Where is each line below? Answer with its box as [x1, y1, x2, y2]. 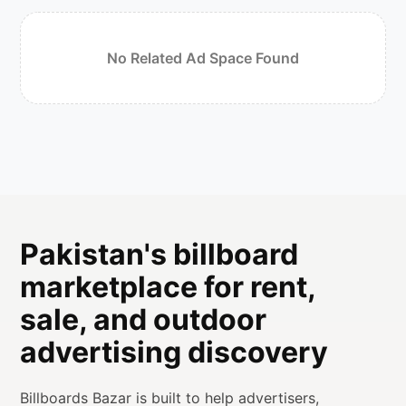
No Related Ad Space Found [107, 48, 299, 67]
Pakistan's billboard [20, 236, 299, 272]
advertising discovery [20, 333, 329, 370]
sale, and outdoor [20, 301, 267, 337]
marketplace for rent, [20, 268, 316, 304]
